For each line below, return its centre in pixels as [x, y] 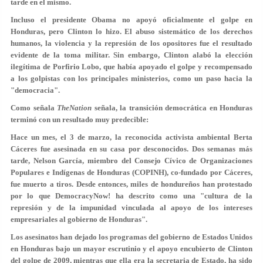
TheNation [74, 107]
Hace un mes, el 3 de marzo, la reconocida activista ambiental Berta [131, 137]
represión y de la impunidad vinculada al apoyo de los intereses [131, 207]
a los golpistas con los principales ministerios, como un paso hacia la [131, 78]
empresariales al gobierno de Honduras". [79, 219]
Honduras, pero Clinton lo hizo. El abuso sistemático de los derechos [131, 31]
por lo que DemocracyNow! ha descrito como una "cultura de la [131, 195]
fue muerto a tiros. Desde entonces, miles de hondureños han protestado [131, 184]
